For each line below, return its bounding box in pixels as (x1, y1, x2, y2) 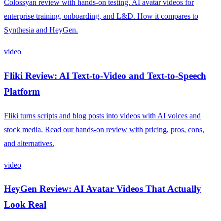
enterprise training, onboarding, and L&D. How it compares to (4, 12, 198, 21)
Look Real (4, 199, 46, 210)
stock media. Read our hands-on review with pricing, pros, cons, (4, 125, 204, 134)
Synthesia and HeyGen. (4, 26, 78, 35)
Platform (4, 86, 40, 97)
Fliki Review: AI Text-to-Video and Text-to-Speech (4, 70, 206, 81)
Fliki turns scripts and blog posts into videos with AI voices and (4, 111, 201, 120)
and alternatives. (4, 139, 54, 147)
